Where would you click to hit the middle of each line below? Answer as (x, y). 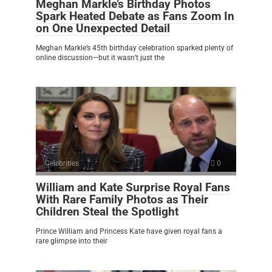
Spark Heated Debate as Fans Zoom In (135, 16)
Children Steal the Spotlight (107, 212)
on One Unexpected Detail (103, 29)
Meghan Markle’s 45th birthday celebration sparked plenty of (134, 48)
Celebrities (62, 164)
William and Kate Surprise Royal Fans (133, 188)
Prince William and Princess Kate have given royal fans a (129, 232)
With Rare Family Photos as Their (122, 200)
